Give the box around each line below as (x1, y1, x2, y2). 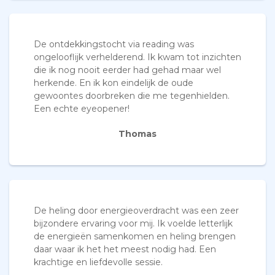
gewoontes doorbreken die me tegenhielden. (34, 90, 230, 102)
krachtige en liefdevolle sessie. (34, 257, 163, 268)
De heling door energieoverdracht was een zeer (34, 205, 239, 217)
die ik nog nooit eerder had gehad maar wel (34, 64, 221, 76)
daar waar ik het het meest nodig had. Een (34, 244, 216, 255)
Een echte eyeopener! (34, 103, 130, 115)
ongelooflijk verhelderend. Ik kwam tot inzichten (34, 52, 241, 63)
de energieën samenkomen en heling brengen (34, 231, 236, 242)
